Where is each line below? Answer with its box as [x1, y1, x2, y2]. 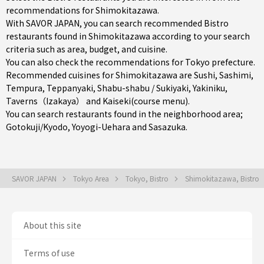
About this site [24, 219, 81, 231]
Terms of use [24, 247, 75, 259]
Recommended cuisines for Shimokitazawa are [6, 69, 194, 81]
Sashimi [219, 69, 251, 81]
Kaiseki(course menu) [103, 95, 188, 107]
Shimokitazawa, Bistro [185, 173, 261, 183]
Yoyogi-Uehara [72, 121, 130, 133]
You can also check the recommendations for [6, 56, 185, 68]
